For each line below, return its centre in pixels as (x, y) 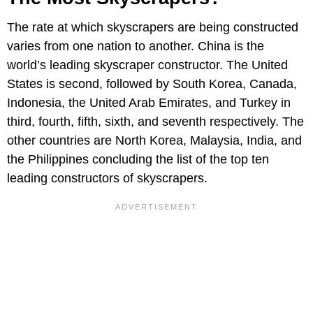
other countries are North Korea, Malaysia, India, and (154, 141)
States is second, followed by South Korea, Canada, (152, 84)
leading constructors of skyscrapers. (107, 179)
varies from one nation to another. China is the (136, 46)
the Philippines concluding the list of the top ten (138, 160)
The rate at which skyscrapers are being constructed (153, 28)
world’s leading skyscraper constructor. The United (147, 65)
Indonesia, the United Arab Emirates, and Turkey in (149, 103)
